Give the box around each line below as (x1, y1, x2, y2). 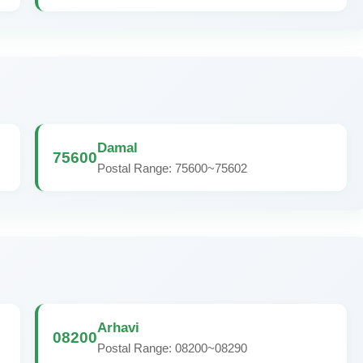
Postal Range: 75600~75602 (97, 161, 247, 175)
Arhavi (97, 319, 139, 335)
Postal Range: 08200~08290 (97, 341, 247, 355)
